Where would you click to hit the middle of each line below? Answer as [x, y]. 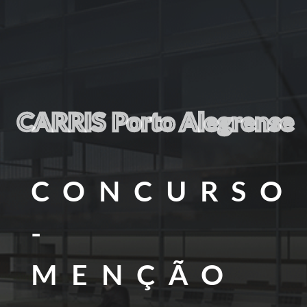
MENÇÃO [134, 277]
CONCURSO [163, 193]
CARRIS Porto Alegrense [155, 123]
